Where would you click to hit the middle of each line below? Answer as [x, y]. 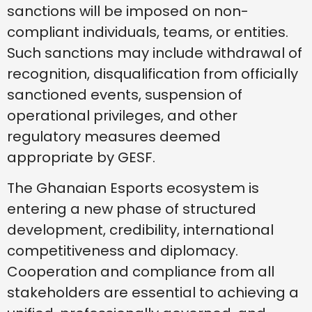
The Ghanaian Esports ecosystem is [133, 188]
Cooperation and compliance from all [141, 272]
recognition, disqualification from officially [153, 74]
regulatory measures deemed [114, 137]
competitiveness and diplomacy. [123, 251]
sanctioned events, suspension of [125, 95]
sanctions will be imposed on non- [128, 11]
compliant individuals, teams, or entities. [148, 32]
